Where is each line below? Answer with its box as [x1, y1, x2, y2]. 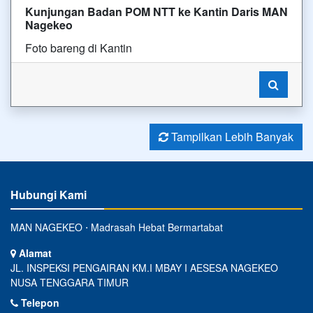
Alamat [16, 246, 52, 260]
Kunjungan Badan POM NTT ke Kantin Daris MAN [25, 3, 288, 20]
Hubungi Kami [10, 187, 87, 203]
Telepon [18, 296, 59, 310]
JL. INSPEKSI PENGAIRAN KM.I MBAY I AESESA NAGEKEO [10, 261, 278, 275]
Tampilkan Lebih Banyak [168, 129, 293, 145]
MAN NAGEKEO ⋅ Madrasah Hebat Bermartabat [10, 220, 223, 234]
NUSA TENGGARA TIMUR [10, 275, 129, 289]
